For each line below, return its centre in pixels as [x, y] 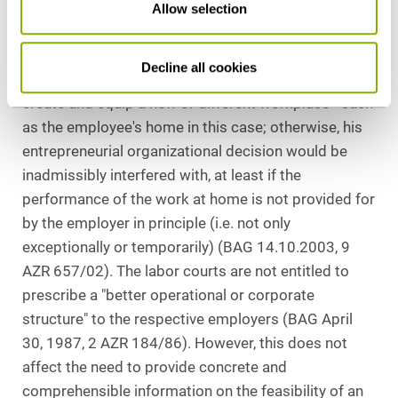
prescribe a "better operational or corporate [168, 295]
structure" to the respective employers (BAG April [187, 319]
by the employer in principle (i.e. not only [156, 223]
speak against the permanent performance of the [187, 16]
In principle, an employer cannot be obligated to [181, 79]
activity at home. [77, 40]
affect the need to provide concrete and [155, 367]
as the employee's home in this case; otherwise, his [192, 127]
